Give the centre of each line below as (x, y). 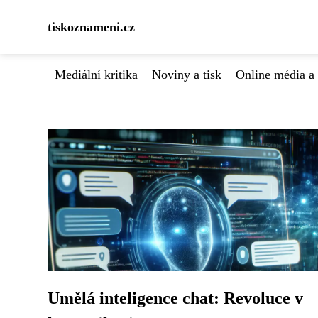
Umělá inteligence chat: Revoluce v (175, 298)
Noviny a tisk (187, 75)
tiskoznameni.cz (91, 27)
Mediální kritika (96, 75)
